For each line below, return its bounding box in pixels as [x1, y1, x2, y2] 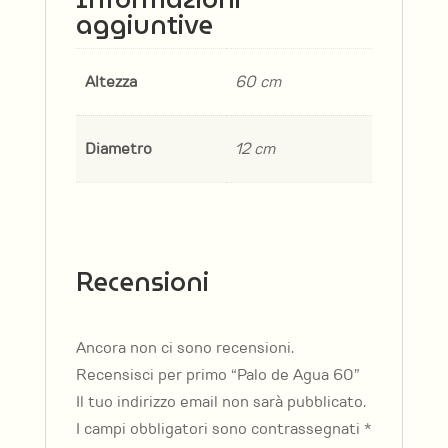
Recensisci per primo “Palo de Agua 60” [75, 363, 360, 386]
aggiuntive [75, 3, 213, 46]
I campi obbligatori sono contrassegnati [75, 417, 364, 440]
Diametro [85, 137, 153, 160]
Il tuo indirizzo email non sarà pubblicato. [75, 390, 366, 413]
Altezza [85, 70, 138, 93]
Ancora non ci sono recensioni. [75, 336, 294, 359]
